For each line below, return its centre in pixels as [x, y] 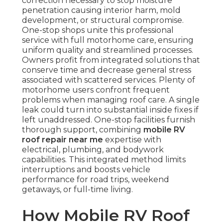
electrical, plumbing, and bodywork [93, 150]
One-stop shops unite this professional [98, 30]
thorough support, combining [83, 130]
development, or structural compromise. [103, 20]
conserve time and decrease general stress [107, 70]
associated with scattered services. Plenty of [109, 80]
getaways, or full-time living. [77, 190]
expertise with [132, 140]
